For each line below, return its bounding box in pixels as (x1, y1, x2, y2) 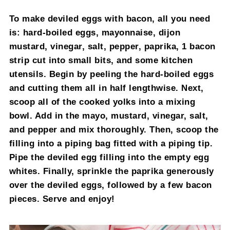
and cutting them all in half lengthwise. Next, (9, 83, 204, 92)
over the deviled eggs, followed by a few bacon (9, 180, 212, 189)
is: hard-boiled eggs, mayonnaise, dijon (9, 27, 181, 37)
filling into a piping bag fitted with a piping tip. (9, 138, 213, 148)
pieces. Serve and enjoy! (9, 194, 115, 203)
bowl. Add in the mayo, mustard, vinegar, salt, (9, 110, 208, 120)
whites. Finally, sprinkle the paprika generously (9, 166, 214, 176)
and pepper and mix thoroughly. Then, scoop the (9, 124, 219, 134)
